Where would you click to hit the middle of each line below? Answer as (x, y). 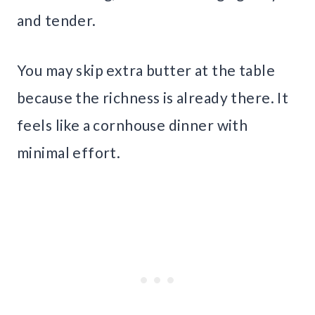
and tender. (57, 20)
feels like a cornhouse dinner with (133, 124)
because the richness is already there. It (153, 97)
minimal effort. (69, 152)
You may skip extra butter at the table (146, 70)
